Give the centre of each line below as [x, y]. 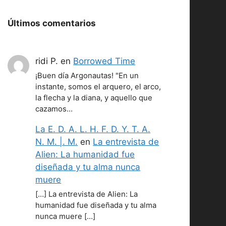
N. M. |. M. [57, 142]
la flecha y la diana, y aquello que [94, 98]
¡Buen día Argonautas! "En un [87, 75]
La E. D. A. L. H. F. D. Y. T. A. [93, 129]
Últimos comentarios [52, 23]
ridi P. [47, 61]
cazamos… [54, 109]
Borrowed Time [104, 61]
